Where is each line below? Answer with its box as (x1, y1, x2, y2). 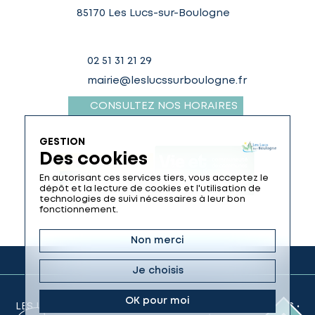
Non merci (131, 236, 184, 245)
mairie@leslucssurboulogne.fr (86, 76, 247, 86)
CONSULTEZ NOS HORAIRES (87, 101, 238, 111)
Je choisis (131, 266, 184, 275)
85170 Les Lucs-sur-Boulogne (77, 8, 230, 19)
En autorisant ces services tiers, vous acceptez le (39, 174, 269, 182)
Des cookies (39, 152, 148, 167)
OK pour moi (125, 297, 190, 305)
